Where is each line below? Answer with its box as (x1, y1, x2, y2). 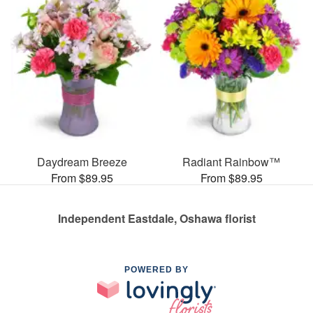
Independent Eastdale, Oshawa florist (57, 210, 256, 226)
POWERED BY (124, 264, 189, 275)
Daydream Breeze (36, 153, 127, 170)
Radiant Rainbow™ (182, 153, 280, 170)
